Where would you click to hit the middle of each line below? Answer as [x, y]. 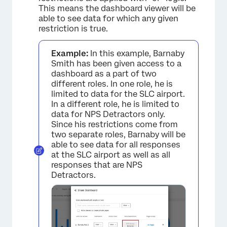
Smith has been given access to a [116, 64]
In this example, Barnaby [136, 54]
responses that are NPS [97, 165]
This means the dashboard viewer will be [117, 9]
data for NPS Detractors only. [108, 115]
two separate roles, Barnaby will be [118, 135]
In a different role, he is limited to [115, 104]
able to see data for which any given [108, 19]
